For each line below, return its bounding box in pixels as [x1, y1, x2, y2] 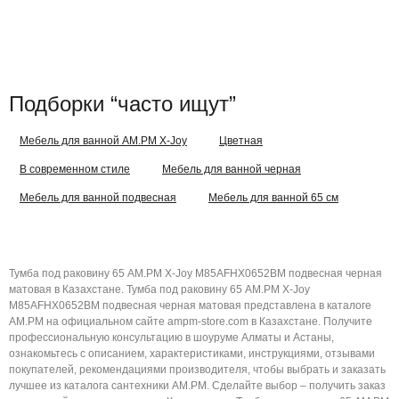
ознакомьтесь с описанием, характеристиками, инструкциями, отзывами [9, 347, 375, 360]
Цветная [219, 134, 263, 147]
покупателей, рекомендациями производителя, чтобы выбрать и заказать [9, 363, 386, 376]
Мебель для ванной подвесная [20, 191, 176, 204]
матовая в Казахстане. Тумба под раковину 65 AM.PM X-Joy [9, 283, 310, 296]
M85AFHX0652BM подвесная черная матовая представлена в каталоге [9, 299, 371, 312]
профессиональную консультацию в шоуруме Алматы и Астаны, [9, 331, 334, 344]
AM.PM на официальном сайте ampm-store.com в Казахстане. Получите [9, 315, 372, 328]
